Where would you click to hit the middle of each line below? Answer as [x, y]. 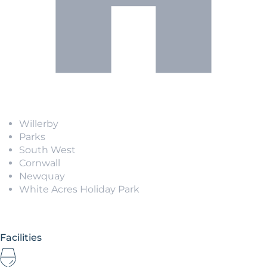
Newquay [42, 176]
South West [47, 150]
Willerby [39, 123]
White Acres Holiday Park [79, 189]
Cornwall [40, 163]
